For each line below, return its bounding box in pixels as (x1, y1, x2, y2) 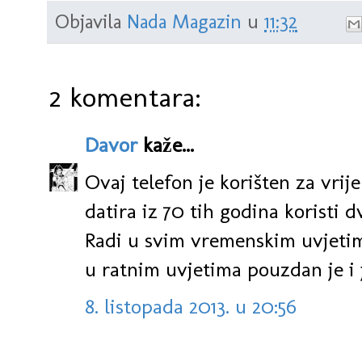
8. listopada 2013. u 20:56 (85, 293, 297, 320)
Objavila (55, 9, 127, 34)
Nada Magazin (127, 9, 242, 34)
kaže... (137, 132, 194, 158)
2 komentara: (48, 80, 201, 115)
